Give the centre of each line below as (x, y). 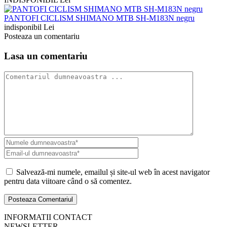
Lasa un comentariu (46, 56)
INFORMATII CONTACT (48, 217)
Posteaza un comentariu (42, 36)
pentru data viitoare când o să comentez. (68, 181)
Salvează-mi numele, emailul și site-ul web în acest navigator (113, 172)
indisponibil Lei (29, 27)
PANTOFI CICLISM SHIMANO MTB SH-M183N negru (99, 18)
